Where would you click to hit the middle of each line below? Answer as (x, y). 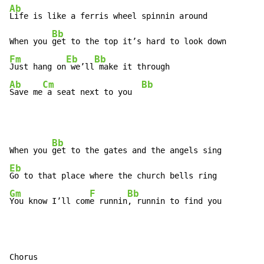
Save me (26, 92)
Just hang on (38, 67)
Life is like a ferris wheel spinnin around (108, 16)
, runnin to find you (174, 201)
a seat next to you (92, 92)
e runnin (108, 201)
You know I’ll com (49, 201)
